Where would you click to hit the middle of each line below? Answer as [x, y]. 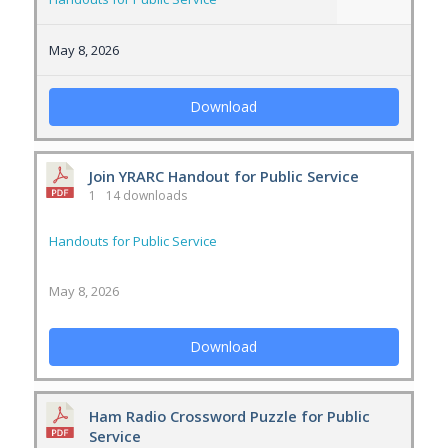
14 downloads [144, 195]
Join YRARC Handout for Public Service [223, 176]
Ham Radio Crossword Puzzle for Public [229, 416]
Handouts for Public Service [132, 241]
